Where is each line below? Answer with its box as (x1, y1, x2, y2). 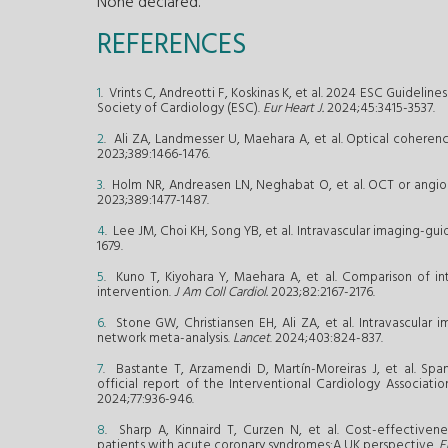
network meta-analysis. (97, 328, 233, 350)
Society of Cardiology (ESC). (97, 98, 263, 120)
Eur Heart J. (263, 98, 324, 120)
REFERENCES (97, 23, 247, 69)
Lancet (233, 328, 270, 350)
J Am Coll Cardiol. (174, 282, 268, 304)
